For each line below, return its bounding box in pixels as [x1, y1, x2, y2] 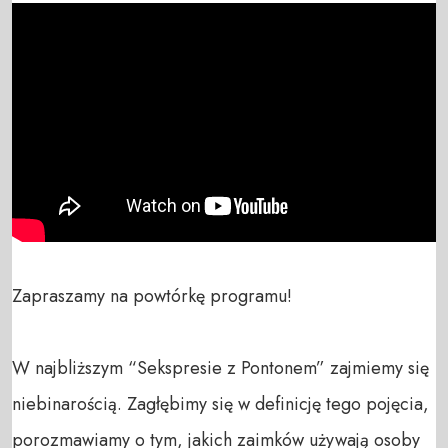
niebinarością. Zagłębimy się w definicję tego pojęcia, [12, 390, 429, 417]
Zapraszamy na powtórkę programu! [12, 282, 292, 309]
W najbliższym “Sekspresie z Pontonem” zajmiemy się [12, 354, 429, 381]
